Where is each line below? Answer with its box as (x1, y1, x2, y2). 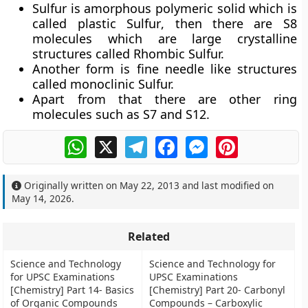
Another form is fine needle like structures (32, 60, 297, 77)
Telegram (146, 134, 196, 149)
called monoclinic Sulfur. (32, 76, 175, 92)
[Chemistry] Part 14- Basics (10, 283, 135, 296)
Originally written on (21, 179, 120, 192)
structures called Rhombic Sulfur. (32, 45, 225, 62)
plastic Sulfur (77, 15, 162, 32)
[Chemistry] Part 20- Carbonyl (149, 283, 286, 296)
